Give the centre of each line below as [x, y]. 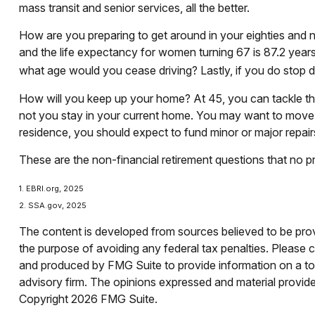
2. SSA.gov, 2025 [52, 205]
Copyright [45, 298]
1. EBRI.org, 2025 [51, 188]
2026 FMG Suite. [114, 298]
